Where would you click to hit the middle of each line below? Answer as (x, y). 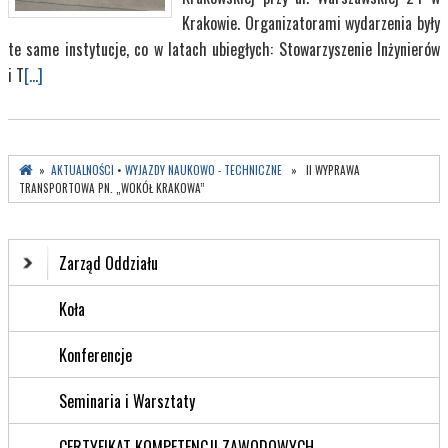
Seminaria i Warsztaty (127, 401)
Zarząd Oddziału (108, 263)
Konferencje (95, 355)
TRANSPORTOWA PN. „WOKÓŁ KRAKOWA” (112, 188)
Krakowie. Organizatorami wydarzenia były (311, 23)
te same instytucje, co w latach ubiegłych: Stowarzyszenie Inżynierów (224, 49)
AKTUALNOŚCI (82, 170)
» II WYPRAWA (321, 170)
